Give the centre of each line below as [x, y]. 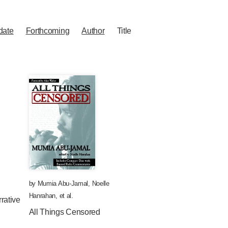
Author [93, 31]
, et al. [64, 196]
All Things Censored [64, 212]
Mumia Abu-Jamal [63, 183]
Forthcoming [48, 31]
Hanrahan [42, 196]
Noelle [101, 183]
